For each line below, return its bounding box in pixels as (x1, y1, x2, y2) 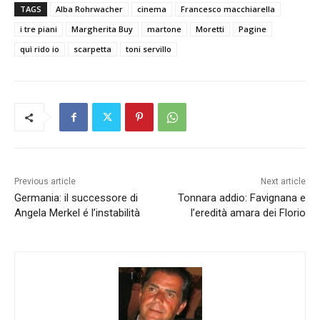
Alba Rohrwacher (56, 4, 123, 15)
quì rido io (20, 44, 59, 55)
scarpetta (74, 44, 111, 55)
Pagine (239, 24, 266, 35)
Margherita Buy (71, 24, 133, 35)
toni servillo (126, 44, 171, 55)
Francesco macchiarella (181, 4, 275, 15)
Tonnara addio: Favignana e (177, 191, 306, 205)
